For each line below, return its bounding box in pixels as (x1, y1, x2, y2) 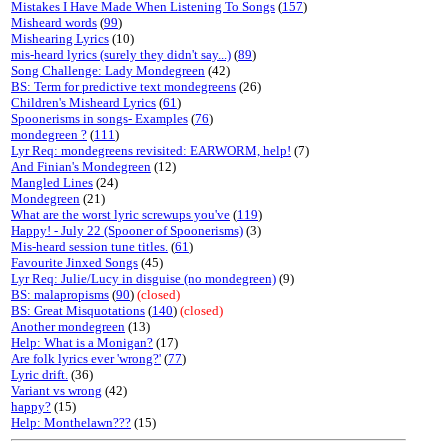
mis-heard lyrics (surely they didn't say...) (11, 47, 231, 62)
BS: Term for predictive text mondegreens (11, 79, 236, 94)
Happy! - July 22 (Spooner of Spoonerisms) (11, 223, 243, 238)
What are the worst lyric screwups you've (11, 207, 230, 222)
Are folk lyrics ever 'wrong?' (11, 351, 161, 366)
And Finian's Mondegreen (11, 159, 151, 174)
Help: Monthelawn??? (11, 415, 131, 430)
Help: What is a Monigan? (11, 335, 153, 350)
